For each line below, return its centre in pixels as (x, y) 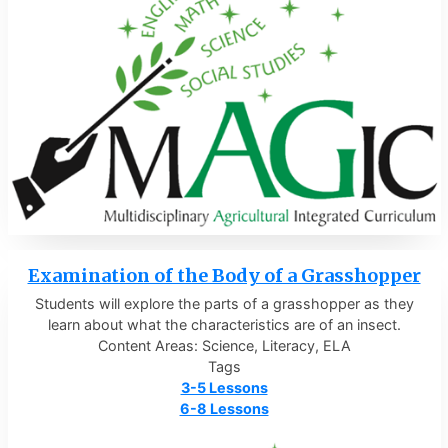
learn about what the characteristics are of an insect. (224, 324)
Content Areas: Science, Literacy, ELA (224, 345)
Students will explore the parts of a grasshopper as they (224, 303)
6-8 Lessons (224, 408)
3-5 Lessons (224, 387)
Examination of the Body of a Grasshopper (224, 275)
